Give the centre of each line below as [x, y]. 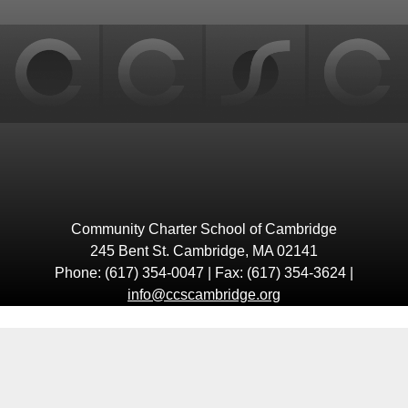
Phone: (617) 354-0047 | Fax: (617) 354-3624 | [204, 273]
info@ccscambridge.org [204, 295]
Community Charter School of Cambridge [204, 229]
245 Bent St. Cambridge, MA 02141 [204, 251]
